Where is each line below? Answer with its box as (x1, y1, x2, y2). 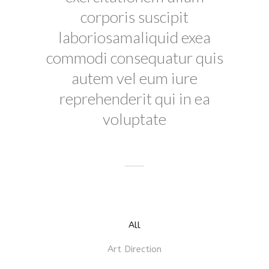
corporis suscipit (80, 7, 189, 26)
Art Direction (107, 243, 162, 255)
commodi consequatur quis (46, 47, 223, 67)
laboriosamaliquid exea (58, 27, 211, 47)
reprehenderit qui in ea (59, 88, 210, 108)
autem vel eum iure (71, 68, 198, 88)
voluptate (103, 109, 166, 128)
